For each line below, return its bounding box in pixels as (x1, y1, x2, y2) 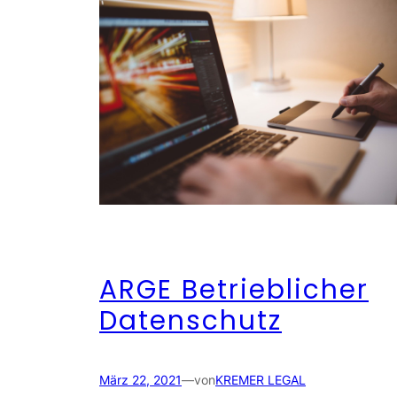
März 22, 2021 (99, 372, 182, 388)
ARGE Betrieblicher (99, 271, 369, 308)
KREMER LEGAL (215, 372, 306, 388)
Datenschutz (99, 302, 282, 339)
